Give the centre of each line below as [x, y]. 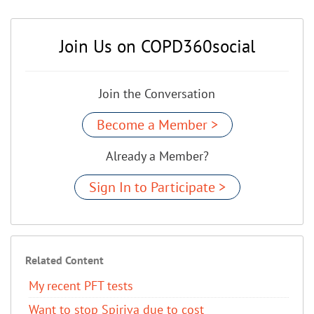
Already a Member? [157, 156]
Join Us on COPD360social [157, 46]
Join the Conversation [157, 93]
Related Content [64, 260]
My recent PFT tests [81, 285]
